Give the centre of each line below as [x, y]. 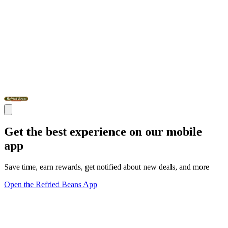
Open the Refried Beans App [51, 184]
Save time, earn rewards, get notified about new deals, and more [107, 167]
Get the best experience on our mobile [103, 132]
